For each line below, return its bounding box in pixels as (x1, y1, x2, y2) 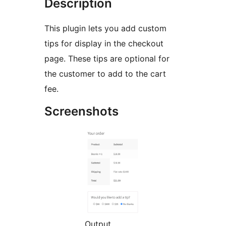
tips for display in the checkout (44, 38, 163, 49)
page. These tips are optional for (44, 53, 169, 64)
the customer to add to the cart (44, 69, 166, 79)
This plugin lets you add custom (44, 23, 166, 34)
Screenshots (44, 104, 119, 119)
